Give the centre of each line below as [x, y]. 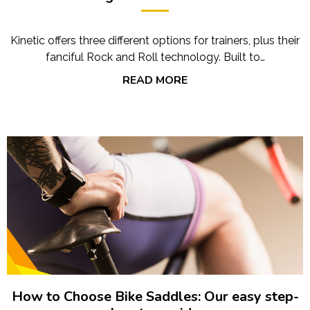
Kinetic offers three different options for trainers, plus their [155, 40]
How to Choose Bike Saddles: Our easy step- [155, 296]
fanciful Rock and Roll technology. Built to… [155, 57]
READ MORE [155, 80]
